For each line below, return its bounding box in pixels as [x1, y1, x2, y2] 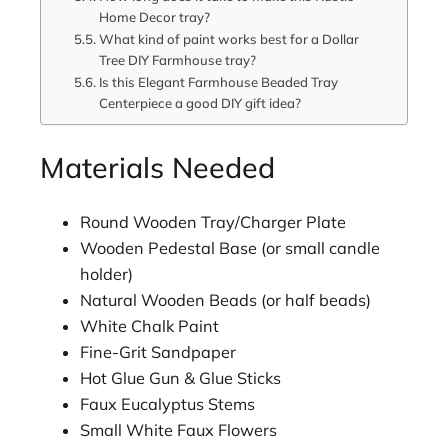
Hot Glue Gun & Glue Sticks [80, 368, 281, 389]
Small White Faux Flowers [80, 420, 277, 441]
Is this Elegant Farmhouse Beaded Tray [98, 73, 338, 90]
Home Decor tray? [98, 8, 210, 25]
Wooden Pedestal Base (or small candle [80, 238, 380, 259]
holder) [80, 264, 133, 285]
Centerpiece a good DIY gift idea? [98, 94, 301, 111]
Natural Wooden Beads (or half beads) [80, 290, 371, 311]
